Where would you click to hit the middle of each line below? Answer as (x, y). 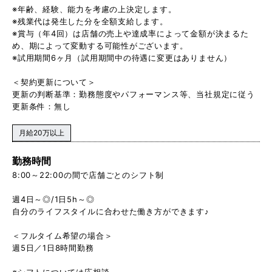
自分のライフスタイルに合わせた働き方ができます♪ (111, 211)
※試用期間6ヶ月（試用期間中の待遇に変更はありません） (122, 57)
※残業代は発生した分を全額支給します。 (90, 21)
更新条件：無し (42, 106)
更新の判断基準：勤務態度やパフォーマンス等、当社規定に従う (134, 94)
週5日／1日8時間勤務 (53, 247)
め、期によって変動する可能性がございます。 (100, 45)
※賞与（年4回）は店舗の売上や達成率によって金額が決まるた (131, 33)
